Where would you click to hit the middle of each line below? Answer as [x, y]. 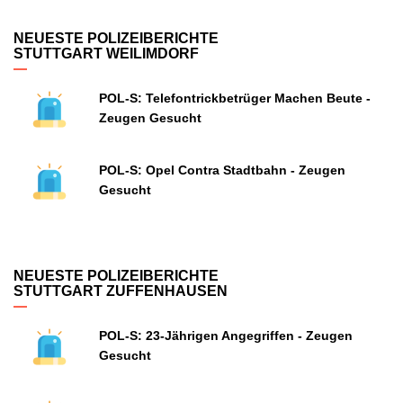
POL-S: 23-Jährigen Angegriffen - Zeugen [226, 336]
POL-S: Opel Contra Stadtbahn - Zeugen [222, 170]
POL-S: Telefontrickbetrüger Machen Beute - [235, 98]
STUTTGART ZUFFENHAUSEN [121, 291]
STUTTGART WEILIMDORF [106, 54]
